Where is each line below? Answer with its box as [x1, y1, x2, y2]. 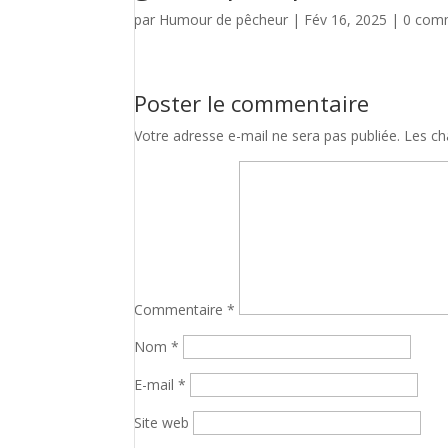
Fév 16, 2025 [304, 10, 388, 29]
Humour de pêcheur [159, 10, 289, 29]
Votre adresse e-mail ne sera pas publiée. [134, 126, 401, 145]
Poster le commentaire [134, 88, 370, 118]
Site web [134, 413, 190, 432]
